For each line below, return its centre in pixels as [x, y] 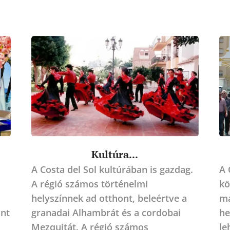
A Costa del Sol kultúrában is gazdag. [112, 169]
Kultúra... [115, 154]
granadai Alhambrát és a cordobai [106, 212]
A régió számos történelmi [89, 184]
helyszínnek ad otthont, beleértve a [109, 198]
